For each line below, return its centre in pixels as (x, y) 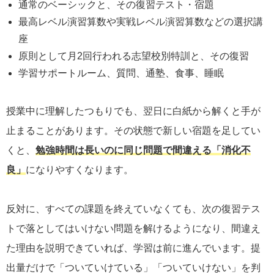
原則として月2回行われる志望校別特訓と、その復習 (134, 56)
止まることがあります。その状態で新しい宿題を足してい (133, 131)
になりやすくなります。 (80, 170)
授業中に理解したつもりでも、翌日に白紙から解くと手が (133, 111)
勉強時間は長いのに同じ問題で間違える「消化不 (143, 150)
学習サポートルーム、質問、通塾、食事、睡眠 (121, 73)
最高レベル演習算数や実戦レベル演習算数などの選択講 (141, 22)
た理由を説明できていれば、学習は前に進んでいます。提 (133, 248)
